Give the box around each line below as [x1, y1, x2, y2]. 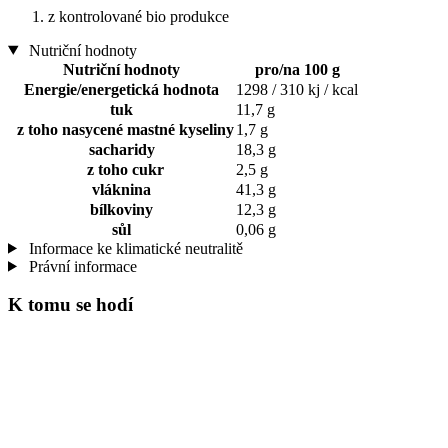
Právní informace [24, 257, 137, 275]
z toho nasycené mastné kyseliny [9, 120, 234, 138]
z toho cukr [79, 160, 164, 178]
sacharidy [88, 140, 155, 158]
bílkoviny [90, 200, 153, 218]
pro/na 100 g [254, 60, 340, 78]
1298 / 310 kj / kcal [236, 80, 358, 98]
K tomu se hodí [8, 294, 133, 316]
